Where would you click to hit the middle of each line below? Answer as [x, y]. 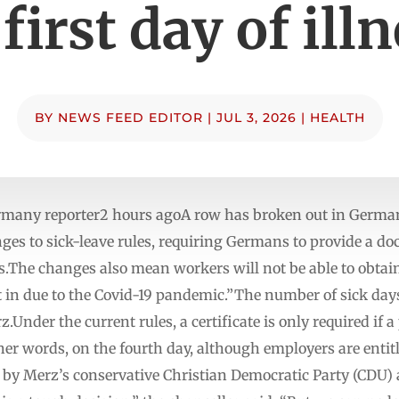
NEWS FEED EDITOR [130, 117]
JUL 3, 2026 [256, 117]
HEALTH [337, 117]
